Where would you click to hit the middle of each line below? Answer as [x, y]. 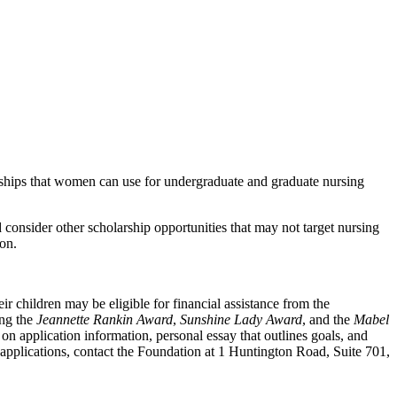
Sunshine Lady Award [241, 319]
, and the [328, 319]
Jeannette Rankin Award [105, 319]
